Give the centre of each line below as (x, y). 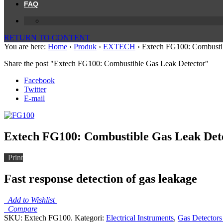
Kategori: (90, 218)
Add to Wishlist (29, 200)
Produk (85, 47)
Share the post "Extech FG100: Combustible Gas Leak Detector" (106, 64)
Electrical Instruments (140, 218)
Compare (21, 209)
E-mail (34, 99)
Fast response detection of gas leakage (101, 179)
